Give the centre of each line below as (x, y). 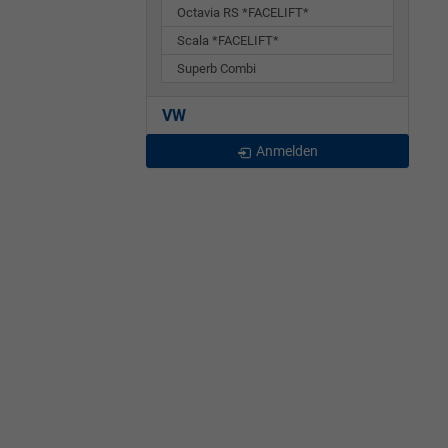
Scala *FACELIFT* (228, 41)
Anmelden (287, 151)
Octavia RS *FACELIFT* (243, 13)
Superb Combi (216, 69)
